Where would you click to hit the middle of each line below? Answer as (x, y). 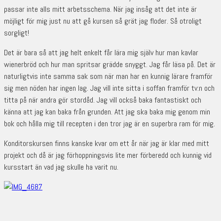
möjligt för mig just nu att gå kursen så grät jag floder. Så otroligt (103, 21)
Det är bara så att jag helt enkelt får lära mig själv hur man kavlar (101, 53)
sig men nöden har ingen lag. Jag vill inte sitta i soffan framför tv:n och (109, 88)
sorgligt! (17, 33)
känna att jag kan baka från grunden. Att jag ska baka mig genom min (107, 112)
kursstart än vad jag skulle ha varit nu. (61, 167)
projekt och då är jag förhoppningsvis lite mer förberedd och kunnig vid (108, 155)
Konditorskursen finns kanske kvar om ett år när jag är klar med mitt (107, 144)
